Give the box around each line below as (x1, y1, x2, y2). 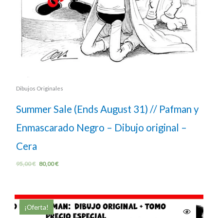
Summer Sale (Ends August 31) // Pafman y (16, 103, 199, 115)
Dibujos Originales (16, 85, 63, 91)
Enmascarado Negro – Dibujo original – (16, 121, 187, 133)
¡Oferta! (24, 202, 49, 211)
